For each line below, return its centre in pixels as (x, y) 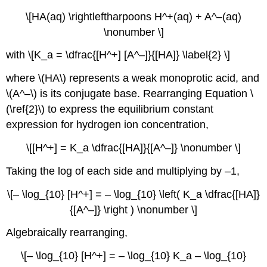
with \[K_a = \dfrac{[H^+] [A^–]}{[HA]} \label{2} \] (118, 55)
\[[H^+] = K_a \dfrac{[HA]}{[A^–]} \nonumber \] (133, 148)
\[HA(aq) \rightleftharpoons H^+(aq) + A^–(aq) (133, 16)
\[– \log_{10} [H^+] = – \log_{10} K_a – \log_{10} (133, 256)
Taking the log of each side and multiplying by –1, (123, 171)
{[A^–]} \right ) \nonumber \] (133, 209)
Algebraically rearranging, (67, 233)
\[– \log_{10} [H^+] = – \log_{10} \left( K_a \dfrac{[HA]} (133, 194)
